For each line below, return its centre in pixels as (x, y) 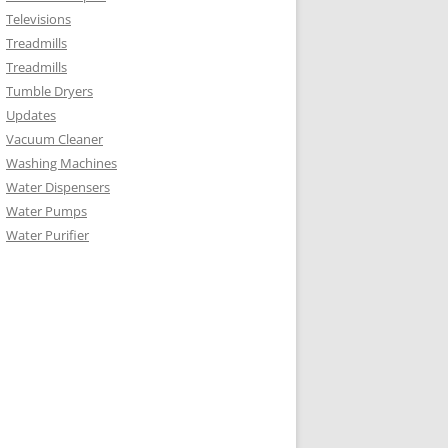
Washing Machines (61, 163)
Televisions (38, 19)
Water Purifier (47, 235)
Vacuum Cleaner (54, 139)
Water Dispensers (58, 187)
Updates (31, 115)
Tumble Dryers (49, 91)
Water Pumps (46, 211)
